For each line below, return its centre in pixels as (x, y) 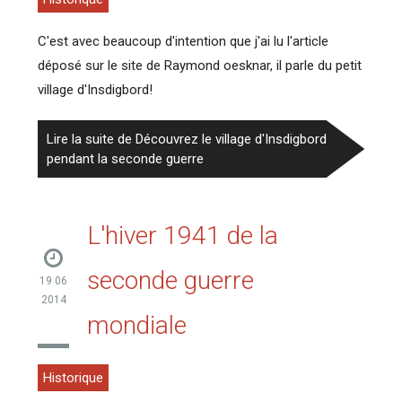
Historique (74, 377)
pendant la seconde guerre (126, 158)
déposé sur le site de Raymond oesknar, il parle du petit (200, 65)
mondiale (137, 325)
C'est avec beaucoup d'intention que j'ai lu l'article (184, 41)
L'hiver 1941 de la (183, 235)
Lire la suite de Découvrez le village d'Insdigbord (187, 139)
